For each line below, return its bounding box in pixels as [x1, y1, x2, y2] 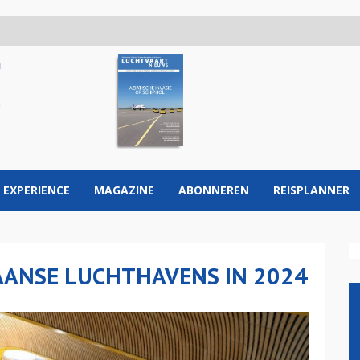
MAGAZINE [94, 182, 154, 198]
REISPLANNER [273, 182, 350, 198]
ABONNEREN [178, 182, 249, 198]
